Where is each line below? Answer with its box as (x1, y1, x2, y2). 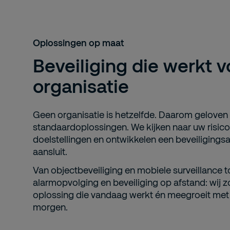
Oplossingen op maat (33, 37, 124, 48)
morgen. (33, 201, 68, 213)
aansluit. (33, 146, 67, 157)
